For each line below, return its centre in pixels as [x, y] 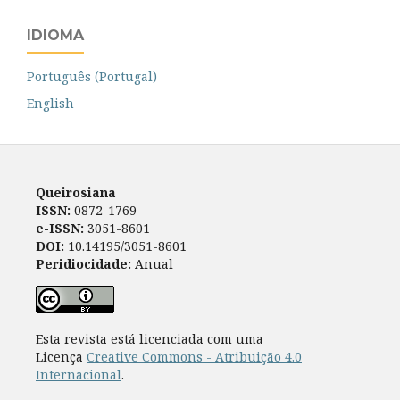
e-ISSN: [59, 228]
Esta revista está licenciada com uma [149, 338]
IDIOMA [55, 35]
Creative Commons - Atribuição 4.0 [194, 356]
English [50, 103]
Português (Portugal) [92, 76]
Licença [61, 356]
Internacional [78, 374]
